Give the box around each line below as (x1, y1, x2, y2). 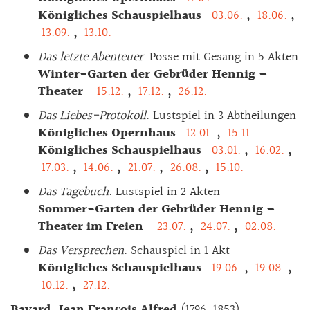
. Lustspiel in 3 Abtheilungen (146, 105, 296, 126)
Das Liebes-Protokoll (38, 105, 146, 126)
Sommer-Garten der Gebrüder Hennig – (38, 199, 275, 219)
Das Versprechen (38, 240, 124, 261)
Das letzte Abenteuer (38, 46, 143, 67)
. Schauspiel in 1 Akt (124, 240, 230, 261)
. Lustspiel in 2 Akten (109, 181, 220, 202)
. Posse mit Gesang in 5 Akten (143, 46, 298, 67)
